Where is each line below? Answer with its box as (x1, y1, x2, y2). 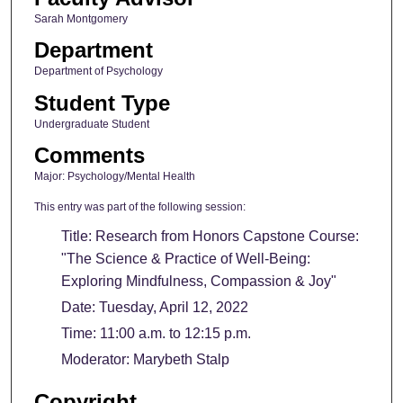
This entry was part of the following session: (33, 200, 246, 213)
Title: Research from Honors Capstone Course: (60, 228, 359, 245)
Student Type (33, 90, 170, 115)
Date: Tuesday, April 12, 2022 (60, 300, 248, 316)
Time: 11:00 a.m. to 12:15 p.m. (60, 326, 251, 342)
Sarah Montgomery (33, 13, 128, 26)
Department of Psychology (33, 65, 163, 78)
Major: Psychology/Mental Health (33, 170, 195, 184)
